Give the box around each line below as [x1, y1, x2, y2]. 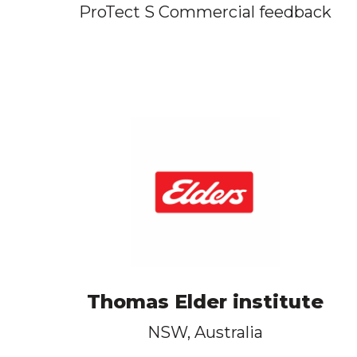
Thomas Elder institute [86, 289, 324, 313]
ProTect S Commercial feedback [78, 2, 331, 22]
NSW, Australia [147, 322, 263, 342]
